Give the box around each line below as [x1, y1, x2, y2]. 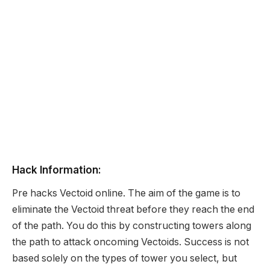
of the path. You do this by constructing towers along [12, 220, 251, 232]
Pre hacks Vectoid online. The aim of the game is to [12, 187, 240, 199]
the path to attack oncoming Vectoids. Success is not [12, 236, 249, 248]
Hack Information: [12, 163, 101, 177]
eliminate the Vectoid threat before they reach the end [12, 204, 254, 216]
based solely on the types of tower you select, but [12, 253, 237, 265]
